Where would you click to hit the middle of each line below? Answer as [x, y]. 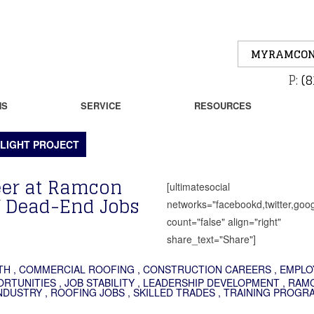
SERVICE [101, 105]
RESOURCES [223, 105]
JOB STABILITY [100, 282]
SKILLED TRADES [174, 292]
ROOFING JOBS [88, 292]
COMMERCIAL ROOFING [77, 269]
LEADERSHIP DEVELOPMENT [211, 282]
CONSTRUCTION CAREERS [207, 269]
